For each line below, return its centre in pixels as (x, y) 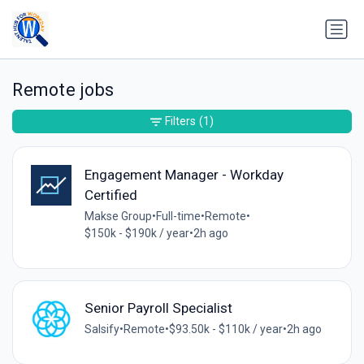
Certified (110, 195)
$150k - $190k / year (136, 233)
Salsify (102, 329)
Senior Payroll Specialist (158, 308)
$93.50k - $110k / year (225, 329)
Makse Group (118, 216)
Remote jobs (63, 90)
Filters (180, 121)
